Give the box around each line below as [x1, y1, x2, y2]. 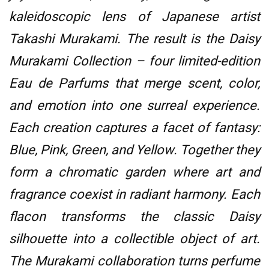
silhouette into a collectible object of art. [9, 231, 260, 247]
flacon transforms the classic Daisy [9, 209, 260, 225]
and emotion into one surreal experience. [9, 98, 260, 113]
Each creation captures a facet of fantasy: [9, 120, 260, 136]
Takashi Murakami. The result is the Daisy [9, 31, 260, 47]
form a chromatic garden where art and [9, 165, 260, 180]
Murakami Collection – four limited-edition [9, 53, 260, 69]
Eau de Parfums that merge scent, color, [9, 76, 260, 91]
